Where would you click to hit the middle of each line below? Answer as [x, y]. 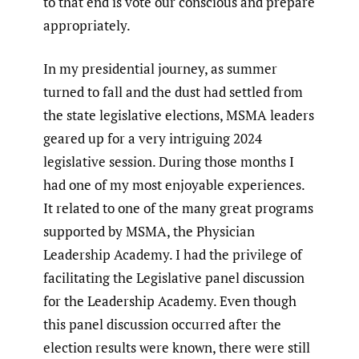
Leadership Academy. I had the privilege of [173, 255]
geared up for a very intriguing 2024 [153, 139]
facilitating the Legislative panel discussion [174, 278]
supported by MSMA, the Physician [149, 232]
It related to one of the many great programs [178, 208]
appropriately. [87, 25]
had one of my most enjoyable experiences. [174, 185]
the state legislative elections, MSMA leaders [179, 115]
